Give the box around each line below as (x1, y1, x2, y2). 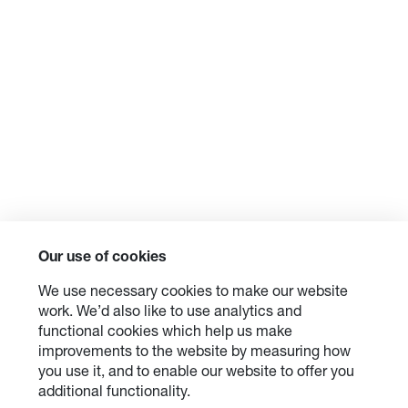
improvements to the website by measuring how (38, 346, 351, 361)
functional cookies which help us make (38, 326, 292, 341)
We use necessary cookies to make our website (38, 286, 348, 301)
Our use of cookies (38, 251, 167, 266)
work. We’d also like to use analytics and (38, 306, 301, 321)
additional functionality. (38, 386, 190, 401)
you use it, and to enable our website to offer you (38, 366, 354, 381)
